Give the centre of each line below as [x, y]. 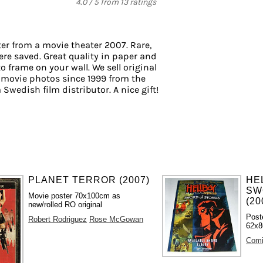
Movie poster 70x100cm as [75, 195]
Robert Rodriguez [58, 219]
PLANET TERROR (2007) [89, 180]
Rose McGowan [117, 219]
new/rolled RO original [65, 204]
